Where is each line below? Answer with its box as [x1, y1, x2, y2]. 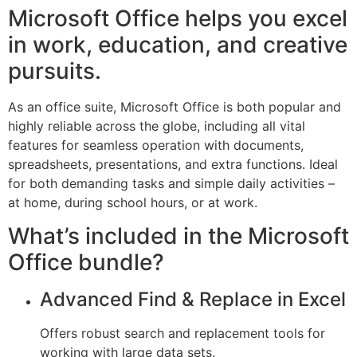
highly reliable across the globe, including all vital [8, 117, 305, 134]
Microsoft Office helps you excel [8, 4, 347, 32]
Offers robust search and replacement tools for [40, 325, 325, 342]
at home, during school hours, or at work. [8, 194, 257, 210]
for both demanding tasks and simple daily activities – [8, 175, 335, 191]
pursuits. [8, 57, 101, 84]
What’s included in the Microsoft [8, 222, 349, 250]
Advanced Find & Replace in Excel [40, 288, 346, 312]
